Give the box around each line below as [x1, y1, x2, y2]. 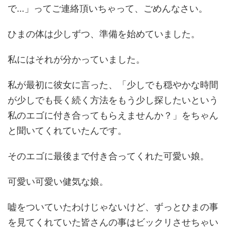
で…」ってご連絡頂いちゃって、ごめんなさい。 [8, 3, 208, 14]
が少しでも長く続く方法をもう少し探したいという [8, 95, 218, 106]
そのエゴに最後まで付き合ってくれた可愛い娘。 [8, 151, 209, 162]
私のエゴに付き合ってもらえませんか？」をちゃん [8, 110, 218, 121]
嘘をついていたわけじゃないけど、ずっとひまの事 [8, 202, 218, 213]
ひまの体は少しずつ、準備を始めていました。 [8, 28, 200, 40]
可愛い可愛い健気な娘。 [8, 176, 108, 187]
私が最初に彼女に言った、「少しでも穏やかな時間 [8, 79, 218, 91]
